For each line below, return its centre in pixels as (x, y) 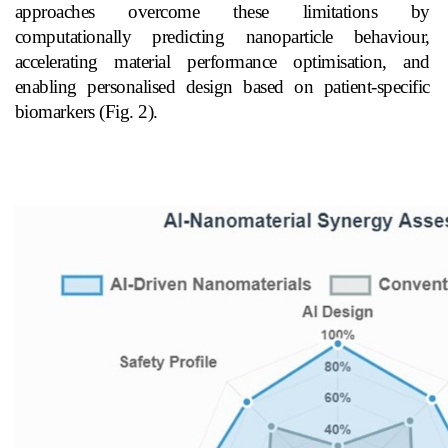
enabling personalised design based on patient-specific (222, 87)
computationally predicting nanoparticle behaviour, (222, 37)
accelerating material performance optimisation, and (222, 62)
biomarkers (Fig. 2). (86, 112)
